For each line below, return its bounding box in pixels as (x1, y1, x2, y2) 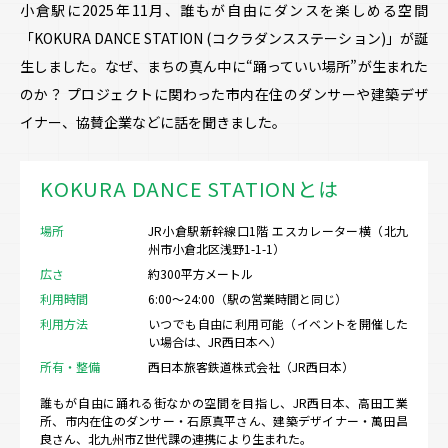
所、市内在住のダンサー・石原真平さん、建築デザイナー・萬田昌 (40, 411, 408, 429)
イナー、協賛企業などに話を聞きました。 (20, 111, 286, 132)
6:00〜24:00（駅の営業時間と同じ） (148, 290, 347, 308)
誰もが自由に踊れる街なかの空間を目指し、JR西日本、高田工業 (40, 393, 408, 411)
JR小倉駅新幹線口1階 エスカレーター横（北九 (148, 221, 408, 239)
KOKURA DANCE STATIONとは (40, 173, 339, 203)
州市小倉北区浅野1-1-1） (148, 239, 285, 257)
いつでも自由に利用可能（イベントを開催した (148, 315, 408, 333)
